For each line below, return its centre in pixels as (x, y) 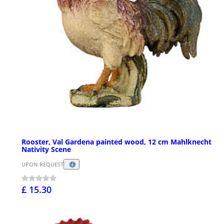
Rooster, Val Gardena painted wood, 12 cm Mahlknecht (116, 141)
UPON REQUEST (42, 164)
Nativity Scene (46, 149)
